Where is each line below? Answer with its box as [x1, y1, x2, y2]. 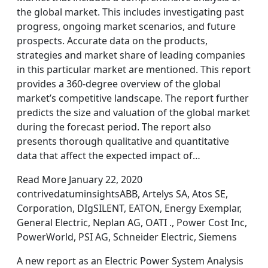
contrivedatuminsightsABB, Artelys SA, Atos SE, [17, 187, 228, 200]
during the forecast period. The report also [17, 120, 211, 133]
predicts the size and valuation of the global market [17, 106, 250, 119]
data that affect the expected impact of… [17, 149, 200, 162]
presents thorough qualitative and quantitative [17, 135, 229, 148]
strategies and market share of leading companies [17, 48, 245, 62]
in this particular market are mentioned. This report [17, 63, 251, 76]
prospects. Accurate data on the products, [17, 34, 208, 47]
